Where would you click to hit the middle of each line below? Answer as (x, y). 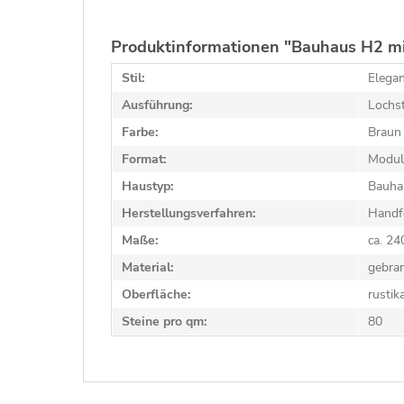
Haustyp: (147, 186)
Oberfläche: (156, 294)
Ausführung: (157, 105)
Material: (147, 267)
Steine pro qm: (164, 321)
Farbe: (140, 132)
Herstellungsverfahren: (188, 213)
